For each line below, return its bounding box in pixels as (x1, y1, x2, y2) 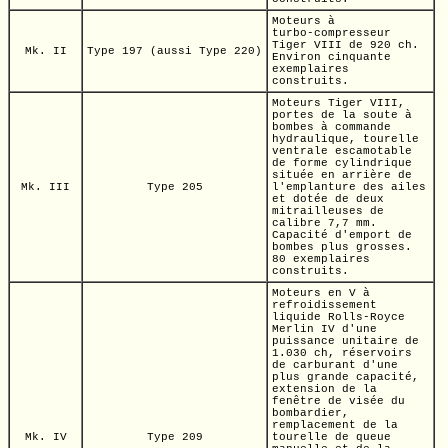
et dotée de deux (272, 193, 384, 205)
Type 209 (146, 431, 203, 443)
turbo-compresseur (272, 27, 391, 39)
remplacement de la (272, 419, 398, 431)
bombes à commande (272, 121, 391, 133)
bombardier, (272, 407, 349, 419)
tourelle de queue (272, 431, 391, 443)
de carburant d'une (272, 359, 398, 371)
